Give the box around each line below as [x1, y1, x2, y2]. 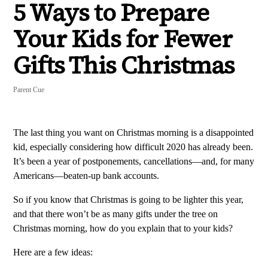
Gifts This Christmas [13, 49, 235, 82]
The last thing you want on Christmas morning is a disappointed [13, 127, 254, 138]
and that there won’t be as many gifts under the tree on [13, 209, 218, 220]
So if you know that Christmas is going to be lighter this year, [13, 194, 243, 205]
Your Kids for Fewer [13, 23, 232, 56]
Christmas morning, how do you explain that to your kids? [13, 223, 235, 234]
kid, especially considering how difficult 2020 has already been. [13, 142, 253, 153]
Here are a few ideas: [13, 247, 93, 258]
